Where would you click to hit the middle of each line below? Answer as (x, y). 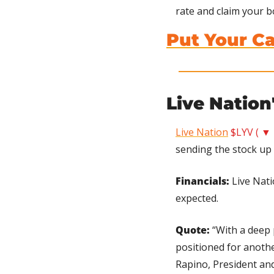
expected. (197, 198)
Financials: (202, 181)
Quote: (194, 230)
